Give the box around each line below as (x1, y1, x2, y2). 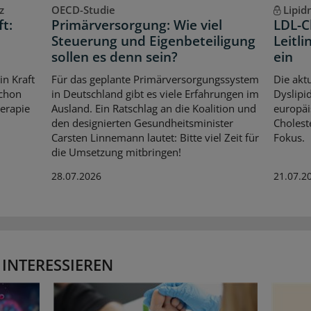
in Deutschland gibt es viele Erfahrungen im (51, 86, 259, 101)
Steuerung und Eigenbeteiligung (51, 32, 255, 51)
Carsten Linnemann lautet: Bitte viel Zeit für (51, 130, 259, 144)
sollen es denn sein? (51, 48, 178, 67)
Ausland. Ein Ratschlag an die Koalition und (51, 101, 256, 115)
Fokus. (273, 130, 305, 144)
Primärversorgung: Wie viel (51, 16, 222, 35)
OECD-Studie (51, 3, 115, 17)
